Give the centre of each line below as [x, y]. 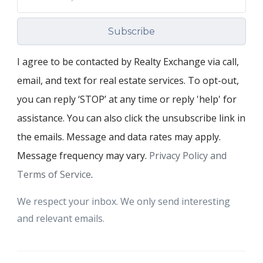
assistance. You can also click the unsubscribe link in [131, 118]
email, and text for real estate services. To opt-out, [128, 80]
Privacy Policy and [188, 155]
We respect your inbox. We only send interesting [124, 201]
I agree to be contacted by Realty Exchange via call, [128, 61]
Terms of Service [54, 174]
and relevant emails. [61, 218]
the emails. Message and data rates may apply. [119, 136]
